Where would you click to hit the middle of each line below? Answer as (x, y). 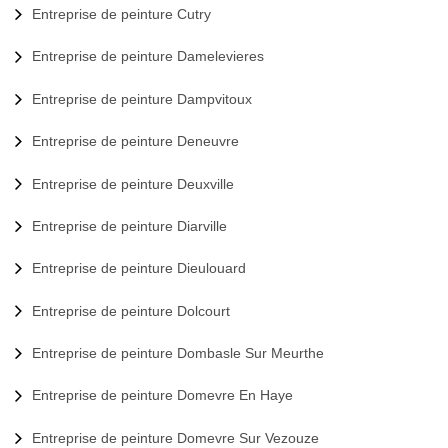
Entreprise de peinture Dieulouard (139, 268)
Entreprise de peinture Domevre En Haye (162, 395)
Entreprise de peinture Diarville (129, 225)
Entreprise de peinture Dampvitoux (142, 98)
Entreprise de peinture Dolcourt (131, 310)
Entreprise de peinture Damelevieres (148, 56)
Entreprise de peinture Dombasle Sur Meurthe (178, 352)
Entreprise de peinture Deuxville (133, 183)
